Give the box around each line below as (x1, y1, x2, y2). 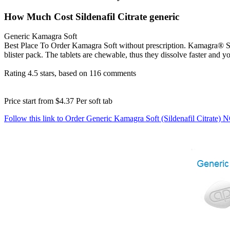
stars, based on (38, 69, 89, 78)
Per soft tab (74, 97, 112, 106)
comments (101, 69, 136, 78)
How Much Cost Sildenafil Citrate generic (4, 11, 179, 22)
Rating (4, 69, 28, 78)
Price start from (4, 97, 55, 106)
